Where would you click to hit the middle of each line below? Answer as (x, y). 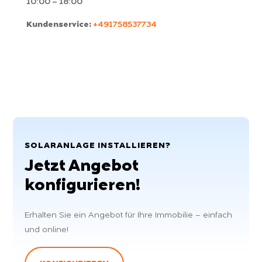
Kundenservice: (58, 25)
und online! (47, 230)
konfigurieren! (83, 186)
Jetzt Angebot (82, 167)
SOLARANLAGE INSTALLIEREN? (98, 146)
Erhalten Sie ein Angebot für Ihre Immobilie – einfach (129, 215)
